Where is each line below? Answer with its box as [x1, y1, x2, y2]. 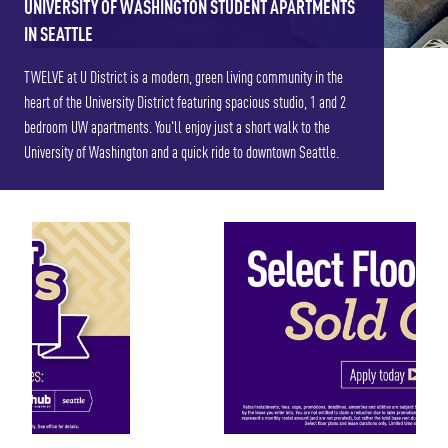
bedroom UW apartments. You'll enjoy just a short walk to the [24, 120, 330, 137]
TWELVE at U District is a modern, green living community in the [24, 70, 343, 87]
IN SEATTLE [24, 26, 93, 46]
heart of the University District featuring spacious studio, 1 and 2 [24, 95, 346, 112]
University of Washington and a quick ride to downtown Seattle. [24, 145, 339, 162]
